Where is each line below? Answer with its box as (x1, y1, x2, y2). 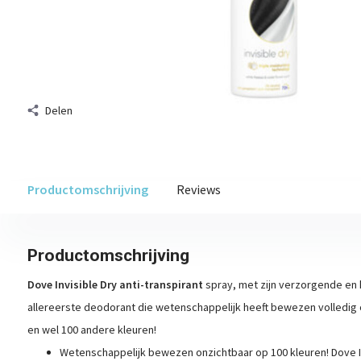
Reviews (176, 181, 221, 197)
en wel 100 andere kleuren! (27, 322, 156, 337)
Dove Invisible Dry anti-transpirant (27, 277, 203, 292)
